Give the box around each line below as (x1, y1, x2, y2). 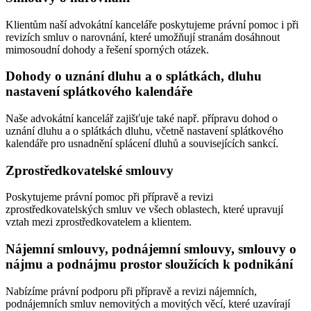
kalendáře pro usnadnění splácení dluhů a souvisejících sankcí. (6, 137, 278, 150)
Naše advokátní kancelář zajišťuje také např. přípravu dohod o (6, 112, 278, 125)
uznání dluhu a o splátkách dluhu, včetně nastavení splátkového (6, 125, 283, 137)
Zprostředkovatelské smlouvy (6, 162, 174, 178)
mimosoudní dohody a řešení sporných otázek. (6, 43, 209, 56)
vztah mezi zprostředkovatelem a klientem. (6, 216, 192, 228)
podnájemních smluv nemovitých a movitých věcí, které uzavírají (6, 297, 290, 310)
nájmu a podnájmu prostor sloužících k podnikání (6, 257, 293, 272)
